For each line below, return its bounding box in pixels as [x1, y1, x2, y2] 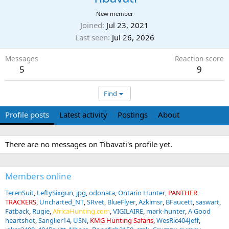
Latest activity [59, 109, 107, 120]
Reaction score [175, 54, 224, 63]
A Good [188, 207, 211, 216]
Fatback [5, 207, 29, 216]
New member [96, 10, 133, 17]
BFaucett [166, 197, 193, 207]
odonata [89, 188, 115, 197]
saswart [196, 197, 219, 207]
